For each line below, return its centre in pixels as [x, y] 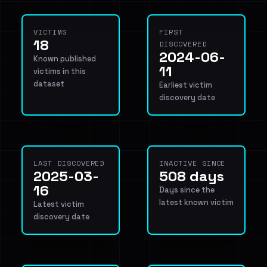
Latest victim [59, 204]
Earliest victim [186, 85]
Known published [65, 59]
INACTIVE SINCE [193, 163]
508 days [192, 176]
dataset [49, 84]
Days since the [187, 190]
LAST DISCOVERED [69, 163]
